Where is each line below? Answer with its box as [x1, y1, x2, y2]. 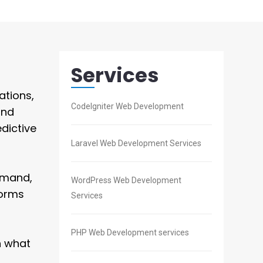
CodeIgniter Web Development [71, 102, 184, 112]
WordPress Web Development [71, 176, 181, 186]
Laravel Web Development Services [71, 139, 201, 149]
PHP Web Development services [71, 228, 189, 238]
